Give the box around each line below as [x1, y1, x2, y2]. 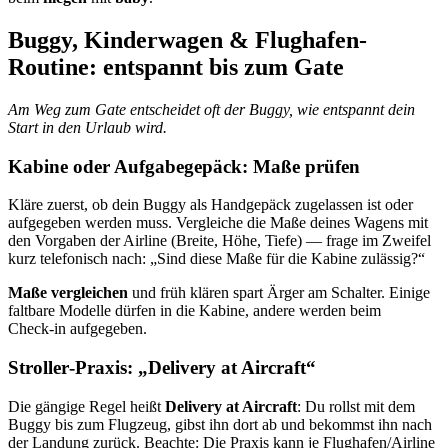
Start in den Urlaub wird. [8, 118, 167, 136]
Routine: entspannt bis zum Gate [8, 53, 344, 80]
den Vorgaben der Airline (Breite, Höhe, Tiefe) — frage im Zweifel [8, 232, 431, 250]
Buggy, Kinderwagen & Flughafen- [8, 26, 367, 53]
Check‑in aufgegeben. [8, 320, 147, 338]
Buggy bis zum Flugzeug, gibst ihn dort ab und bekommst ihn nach [8, 415, 432, 433]
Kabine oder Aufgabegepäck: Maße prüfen [8, 155, 360, 177]
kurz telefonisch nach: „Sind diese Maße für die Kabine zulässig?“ [8, 250, 425, 268]
